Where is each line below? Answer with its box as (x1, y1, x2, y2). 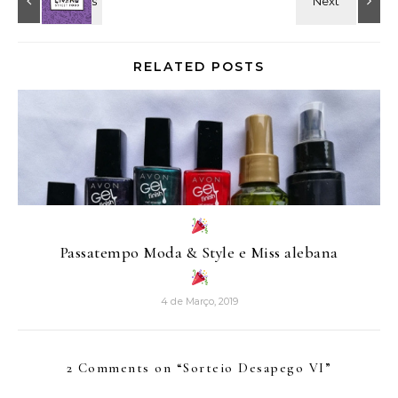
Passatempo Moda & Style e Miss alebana (60, 243, 338, 263)
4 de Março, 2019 (160, 295, 238, 308)
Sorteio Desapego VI (183, 360, 325, 377)
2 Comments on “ (66, 360, 184, 377)
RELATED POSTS (133, 59, 265, 76)
